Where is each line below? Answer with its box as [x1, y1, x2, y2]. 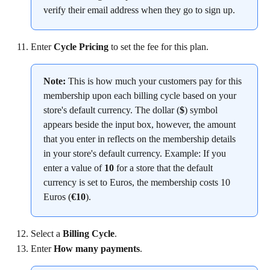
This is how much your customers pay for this [66, 76, 244, 87]
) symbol [184, 105, 220, 116]
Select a [31, 228, 63, 239]
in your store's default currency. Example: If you [43, 148, 228, 159]
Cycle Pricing [54, 41, 108, 52]
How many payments [54, 243, 140, 254]
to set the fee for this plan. [108, 41, 209, 52]
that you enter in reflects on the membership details [43, 134, 238, 145]
